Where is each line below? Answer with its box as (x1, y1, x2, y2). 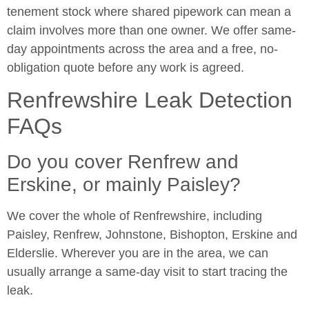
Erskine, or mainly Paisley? (7, 173, 241, 195)
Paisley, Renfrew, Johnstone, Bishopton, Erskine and (7, 227, 297, 241)
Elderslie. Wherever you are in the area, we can (7, 246, 268, 260)
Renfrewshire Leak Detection (7, 87, 292, 112)
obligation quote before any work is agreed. (7, 60, 244, 74)
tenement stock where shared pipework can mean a (7, 4, 291, 19)
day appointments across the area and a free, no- (7, 41, 278, 56)
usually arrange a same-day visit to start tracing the (7, 264, 288, 279)
